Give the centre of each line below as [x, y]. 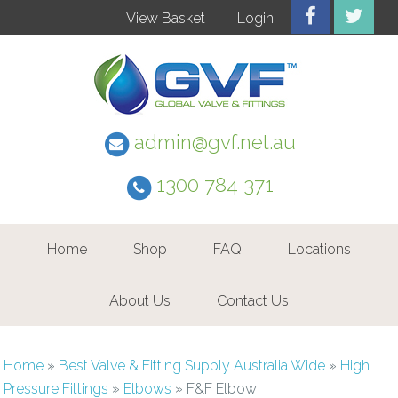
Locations [319, 250]
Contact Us [253, 300]
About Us [140, 300]
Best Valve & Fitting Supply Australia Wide [192, 366]
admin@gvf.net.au [215, 142]
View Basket [165, 18]
